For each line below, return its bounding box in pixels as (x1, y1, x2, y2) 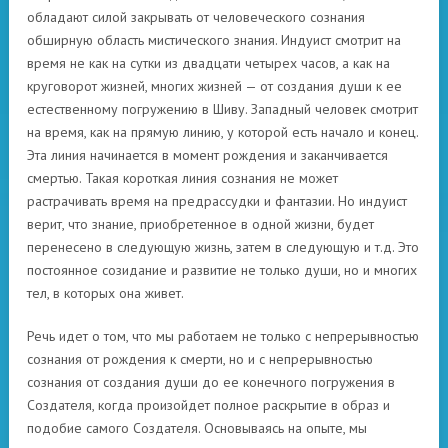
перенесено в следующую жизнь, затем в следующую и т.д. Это (27, 238, 419, 256)
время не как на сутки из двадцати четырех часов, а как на (27, 54, 390, 72)
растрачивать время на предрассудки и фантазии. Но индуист (27, 192, 407, 210)
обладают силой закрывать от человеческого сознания (27, 8, 365, 26)
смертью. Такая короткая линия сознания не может (27, 169, 338, 187)
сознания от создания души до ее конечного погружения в (27, 373, 395, 391)
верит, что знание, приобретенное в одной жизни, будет (27, 215, 374, 233)
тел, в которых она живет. (27, 284, 184, 302)
